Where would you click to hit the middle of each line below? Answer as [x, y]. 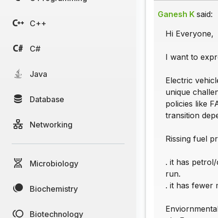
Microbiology [54, 163]
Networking [51, 124]
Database [47, 99]
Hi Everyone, [190, 34]
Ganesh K [176, 14]
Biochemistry [54, 189]
